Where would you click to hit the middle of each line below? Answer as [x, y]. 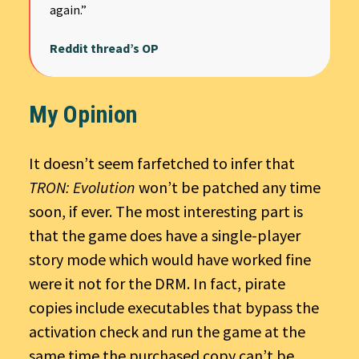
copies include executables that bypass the [174, 307]
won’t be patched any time [228, 187]
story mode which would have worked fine [170, 259]
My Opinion [83, 114]
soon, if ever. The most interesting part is [166, 211]
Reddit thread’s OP [104, 48]
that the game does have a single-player [165, 235]
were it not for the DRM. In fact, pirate [157, 283]
